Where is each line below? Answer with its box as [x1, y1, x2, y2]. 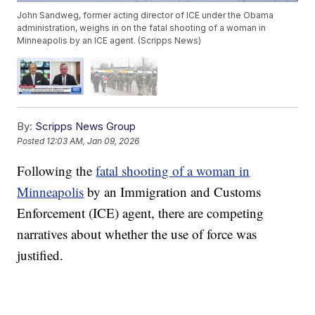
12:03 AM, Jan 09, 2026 [46, 136, 140, 147]
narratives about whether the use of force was [17, 224, 257, 243]
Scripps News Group [35, 119, 136, 133]
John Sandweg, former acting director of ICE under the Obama [17, 10, 274, 21]
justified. [17, 245, 64, 264]
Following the [17, 161, 96, 179]
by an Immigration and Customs [84, 182, 262, 200]
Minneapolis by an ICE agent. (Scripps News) [17, 35, 202, 46]
